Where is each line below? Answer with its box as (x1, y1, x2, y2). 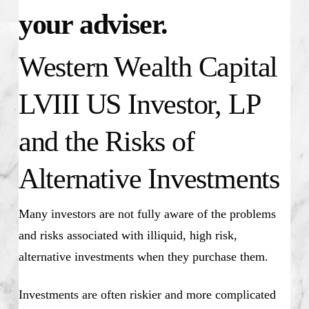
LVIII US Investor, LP (18, 88, 259, 121)
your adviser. (18, 8, 181, 41)
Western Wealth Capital (18, 51, 278, 83)
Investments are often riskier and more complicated (18, 287, 276, 301)
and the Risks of (18, 126, 195, 158)
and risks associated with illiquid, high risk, (18, 228, 237, 242)
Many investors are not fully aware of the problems (18, 206, 276, 221)
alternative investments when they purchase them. (18, 249, 268, 263)
